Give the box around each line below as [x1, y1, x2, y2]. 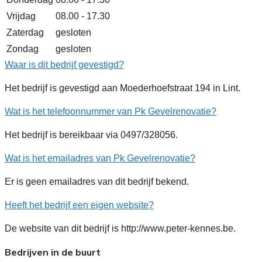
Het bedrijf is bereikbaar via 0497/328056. [5, 129, 178, 140]
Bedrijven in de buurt [5, 246, 101, 258]
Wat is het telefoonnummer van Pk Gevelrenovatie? [5, 106, 216, 116]
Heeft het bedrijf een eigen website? [5, 199, 154, 210]
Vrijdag [6, 11, 36, 21]
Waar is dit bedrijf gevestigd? [5, 59, 124, 70]
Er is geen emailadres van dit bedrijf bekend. [5, 176, 189, 187]
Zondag [6, 43, 39, 54]
